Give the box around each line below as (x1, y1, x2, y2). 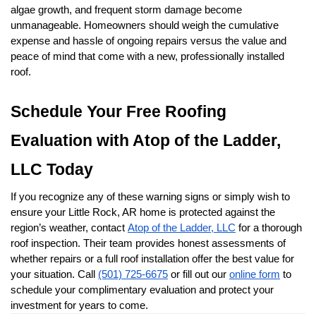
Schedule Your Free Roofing (11, 102, 226, 121)
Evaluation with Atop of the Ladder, (11, 131, 281, 150)
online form (229, 269, 280, 281)
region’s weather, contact (11, 222, 128, 234)
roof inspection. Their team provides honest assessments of (11, 238, 286, 250)
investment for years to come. (11, 300, 148, 312)
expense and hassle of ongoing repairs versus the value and (11, 35, 286, 47)
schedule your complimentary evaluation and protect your (11, 284, 274, 296)
